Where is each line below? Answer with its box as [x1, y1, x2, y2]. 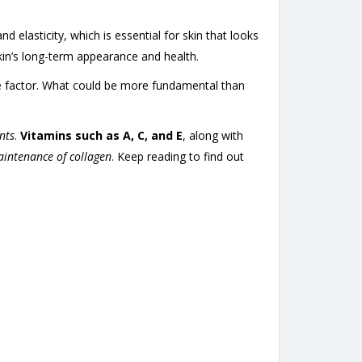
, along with [183, 127, 243, 143]
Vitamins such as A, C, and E [20, 127, 183, 143]
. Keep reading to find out [112, 148, 244, 164]
